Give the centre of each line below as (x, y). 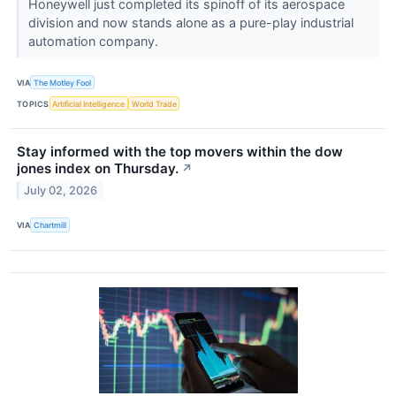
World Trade (154, 103)
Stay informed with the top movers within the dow (180, 152)
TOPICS (33, 103)
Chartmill (50, 225)
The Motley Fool (63, 82)
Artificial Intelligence (89, 103)
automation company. (95, 42)
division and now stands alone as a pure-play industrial (190, 23)
